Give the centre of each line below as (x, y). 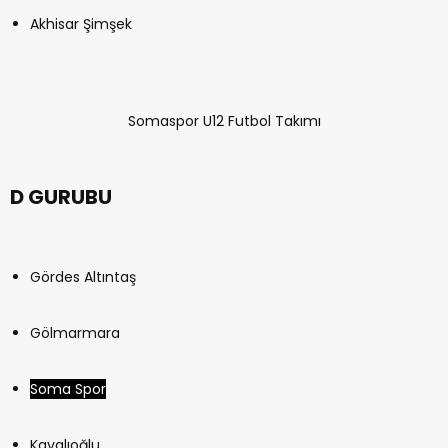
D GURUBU (61, 197)
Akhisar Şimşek (81, 24)
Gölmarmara (75, 333)
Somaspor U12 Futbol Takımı (224, 121)
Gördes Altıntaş (83, 277)
